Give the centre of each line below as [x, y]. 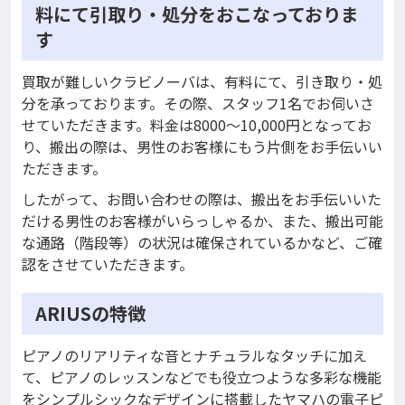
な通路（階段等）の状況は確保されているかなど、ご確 [202, 243]
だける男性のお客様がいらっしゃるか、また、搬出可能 [202, 221]
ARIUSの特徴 [90, 314]
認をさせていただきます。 [108, 264]
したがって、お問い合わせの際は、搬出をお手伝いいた [202, 199]
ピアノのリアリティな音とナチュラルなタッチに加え [194, 356]
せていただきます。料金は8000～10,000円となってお [197, 125]
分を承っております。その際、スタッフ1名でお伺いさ [198, 104]
